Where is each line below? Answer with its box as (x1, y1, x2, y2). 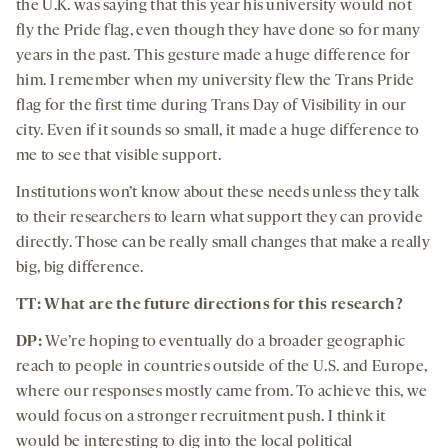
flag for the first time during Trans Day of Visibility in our (16, 97, 407, 114)
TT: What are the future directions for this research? (16, 296, 407, 313)
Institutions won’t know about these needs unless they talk (16, 184, 419, 201)
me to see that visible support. (16, 147, 225, 164)
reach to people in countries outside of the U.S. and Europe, (16, 358, 428, 375)
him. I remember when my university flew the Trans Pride (16, 72, 415, 89)
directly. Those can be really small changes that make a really (16, 234, 430, 251)
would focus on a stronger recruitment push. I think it (16, 408, 386, 425)
